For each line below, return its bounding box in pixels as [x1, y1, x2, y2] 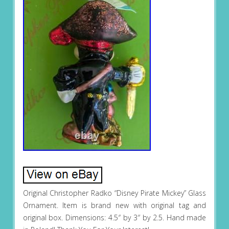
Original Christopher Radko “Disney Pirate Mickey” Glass [22, 188, 207, 198]
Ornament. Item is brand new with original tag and [22, 200, 207, 211]
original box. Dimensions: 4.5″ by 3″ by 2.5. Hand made [22, 213, 207, 223]
